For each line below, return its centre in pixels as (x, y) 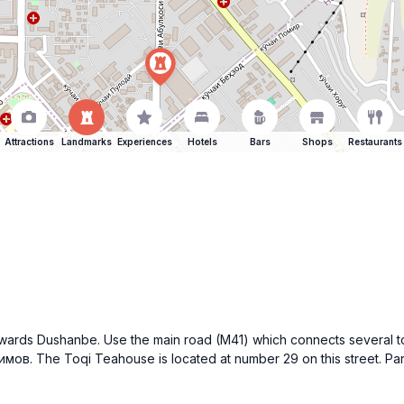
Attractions (29, 142)
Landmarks (87, 142)
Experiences (144, 142)
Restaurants (375, 142)
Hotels (202, 142)
